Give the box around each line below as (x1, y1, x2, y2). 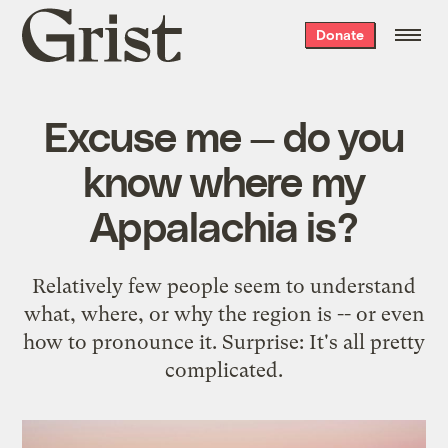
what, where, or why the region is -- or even (23, 301, 425, 326)
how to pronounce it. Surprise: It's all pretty (23, 329, 425, 354)
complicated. (165, 357, 283, 382)
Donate (315, 26, 364, 43)
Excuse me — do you (43, 109, 405, 160)
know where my (82, 154, 366, 205)
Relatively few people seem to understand (32, 273, 416, 298)
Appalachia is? (90, 199, 358, 250)
